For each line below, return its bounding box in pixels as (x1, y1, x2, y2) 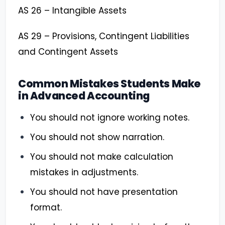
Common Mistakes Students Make (18, 76, 201, 91)
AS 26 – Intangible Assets (18, 5, 127, 17)
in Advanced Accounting (18, 88, 150, 103)
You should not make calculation (30, 151, 173, 163)
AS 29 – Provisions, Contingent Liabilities (18, 30, 189, 43)
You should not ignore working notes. (30, 111, 189, 124)
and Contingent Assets (18, 46, 118, 58)
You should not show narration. (30, 131, 164, 144)
